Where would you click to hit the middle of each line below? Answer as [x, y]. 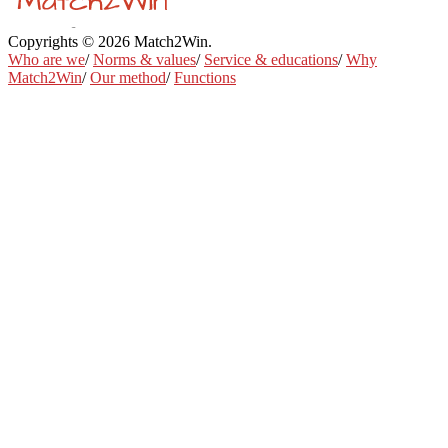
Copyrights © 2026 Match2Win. [112, 41]
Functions [205, 77]
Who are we [46, 59]
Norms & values [144, 59]
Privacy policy [281, 41]
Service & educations [271, 59]
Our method [128, 77]
